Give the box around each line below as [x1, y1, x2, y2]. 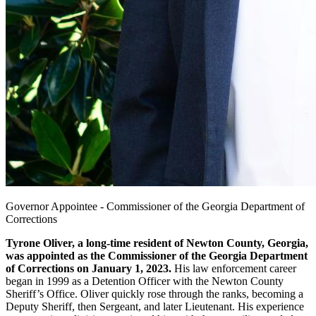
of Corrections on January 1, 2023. [6, 262, 171, 275]
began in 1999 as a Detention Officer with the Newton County [6, 275, 284, 288]
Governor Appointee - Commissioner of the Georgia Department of [6, 200, 305, 213]
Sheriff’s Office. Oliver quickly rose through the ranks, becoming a [6, 288, 303, 300]
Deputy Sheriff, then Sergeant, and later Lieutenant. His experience [6, 300, 304, 313]
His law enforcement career [171, 262, 296, 275]
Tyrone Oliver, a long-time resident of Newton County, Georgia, [6, 237, 308, 250]
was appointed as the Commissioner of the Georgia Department [6, 250, 308, 262]
